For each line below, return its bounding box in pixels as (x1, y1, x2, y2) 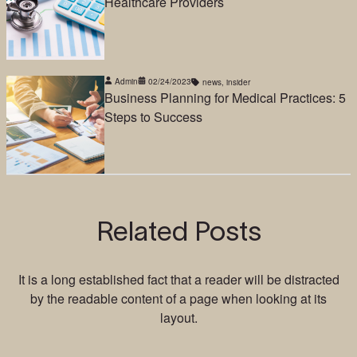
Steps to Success (104, 107, 203, 126)
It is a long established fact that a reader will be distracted (18, 269, 339, 288)
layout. (159, 308, 198, 327)
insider (226, 76, 251, 88)
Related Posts (96, 216, 261, 247)
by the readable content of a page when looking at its (30, 288, 327, 308)
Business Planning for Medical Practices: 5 (104, 88, 347, 107)
